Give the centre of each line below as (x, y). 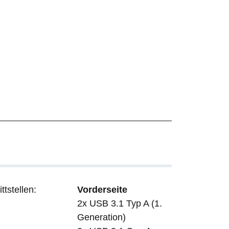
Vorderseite (102, 189)
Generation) (101, 217)
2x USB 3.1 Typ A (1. (120, 203)
